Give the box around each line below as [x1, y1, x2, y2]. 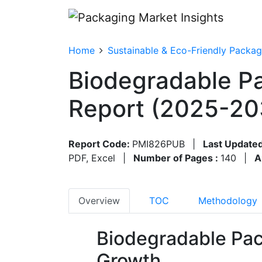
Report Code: [68, 137, 132, 150]
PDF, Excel [68, 151, 115, 164]
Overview [78, 194, 120, 206]
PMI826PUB [132, 137, 185, 150]
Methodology [198, 194, 257, 206]
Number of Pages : [133, 151, 220, 164]
